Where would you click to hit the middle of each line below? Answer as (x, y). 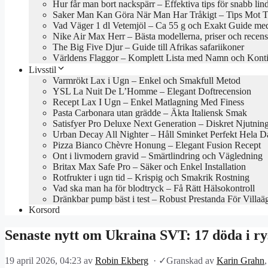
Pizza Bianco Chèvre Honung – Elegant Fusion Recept (157, 145)
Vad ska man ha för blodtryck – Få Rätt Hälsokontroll (154, 188)
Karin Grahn (240, 261)
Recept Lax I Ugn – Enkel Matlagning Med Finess (148, 102)
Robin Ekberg (122, 261)
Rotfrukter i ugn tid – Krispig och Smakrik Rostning (151, 177)
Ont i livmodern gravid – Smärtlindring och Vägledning (158, 156)
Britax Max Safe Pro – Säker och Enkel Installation (149, 166)
